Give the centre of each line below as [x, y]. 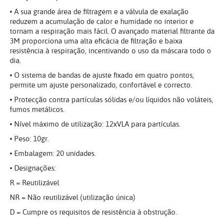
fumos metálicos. [37, 110]
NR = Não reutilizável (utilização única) [73, 198]
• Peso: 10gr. [29, 139]
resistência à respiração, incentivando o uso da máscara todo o [110, 51]
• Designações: [33, 168]
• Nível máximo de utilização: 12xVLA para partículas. [95, 124]
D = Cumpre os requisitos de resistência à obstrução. [93, 212]
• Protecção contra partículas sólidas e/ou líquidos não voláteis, [111, 100]
